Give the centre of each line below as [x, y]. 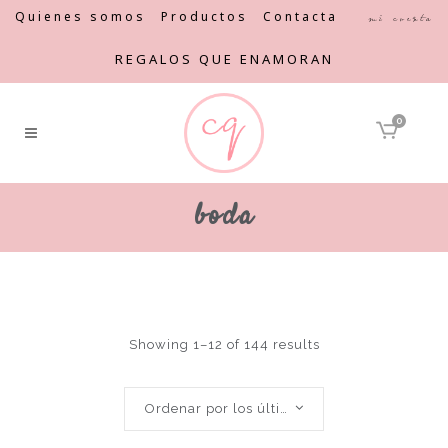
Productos [204, 16]
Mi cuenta [400, 18]
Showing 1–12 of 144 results [224, 344]
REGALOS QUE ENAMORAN [224, 59]
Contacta [300, 16]
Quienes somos [80, 16]
